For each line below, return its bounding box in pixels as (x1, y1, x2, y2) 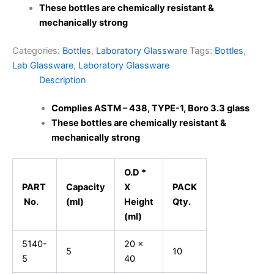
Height (124, 196, 154, 207)
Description (39, 74, 86, 86)
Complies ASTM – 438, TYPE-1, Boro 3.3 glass (51, 102, 250, 114)
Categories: (12, 45, 62, 56)
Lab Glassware (12, 59, 73, 71)
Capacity (65, 181, 105, 193)
